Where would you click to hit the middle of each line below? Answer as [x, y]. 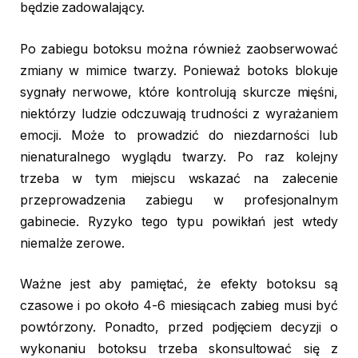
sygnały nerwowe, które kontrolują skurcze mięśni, [179, 92]
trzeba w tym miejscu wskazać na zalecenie [179, 178]
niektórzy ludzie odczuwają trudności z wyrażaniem [179, 113]
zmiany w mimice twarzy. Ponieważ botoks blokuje [179, 70]
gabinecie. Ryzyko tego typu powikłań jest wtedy [179, 221]
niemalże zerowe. [72, 243]
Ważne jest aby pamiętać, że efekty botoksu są [179, 284]
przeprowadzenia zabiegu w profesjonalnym [179, 200]
